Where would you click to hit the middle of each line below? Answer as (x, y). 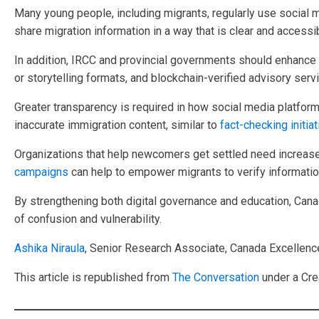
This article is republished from (93, 277)
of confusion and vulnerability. (88, 219)
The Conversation (216, 277)
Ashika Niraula (49, 248)
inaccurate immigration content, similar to (117, 125)
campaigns (41, 172)
